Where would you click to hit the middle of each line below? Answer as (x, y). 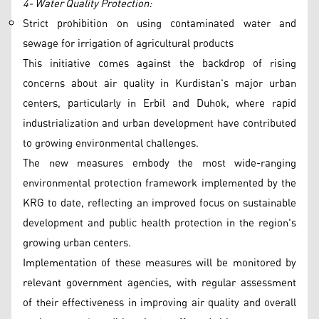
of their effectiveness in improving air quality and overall (159, 303)
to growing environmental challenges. (111, 143)
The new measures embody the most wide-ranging (159, 163)
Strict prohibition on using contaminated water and (159, 24)
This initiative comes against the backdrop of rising (159, 64)
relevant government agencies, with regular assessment (159, 283)
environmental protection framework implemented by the (159, 183)
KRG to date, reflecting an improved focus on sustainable (159, 203)
